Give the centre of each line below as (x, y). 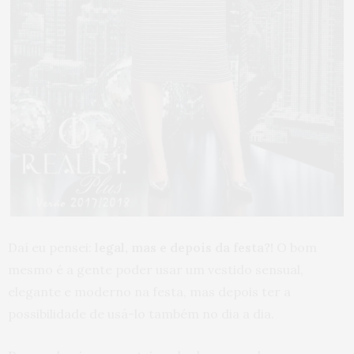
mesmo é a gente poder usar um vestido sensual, (156, 269)
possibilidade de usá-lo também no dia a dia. (141, 314)
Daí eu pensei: (51, 247)
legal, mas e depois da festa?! (184, 247)
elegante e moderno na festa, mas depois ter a (149, 292)
